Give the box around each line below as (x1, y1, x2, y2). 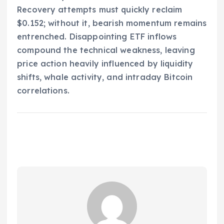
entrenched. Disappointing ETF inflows (17, 31, 177, 42)
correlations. (17, 85, 69, 96)
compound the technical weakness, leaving (17, 45, 195, 55)
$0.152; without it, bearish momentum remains (17, 18, 207, 28)
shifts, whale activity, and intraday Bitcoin (17, 72, 193, 82)
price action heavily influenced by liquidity (17, 58, 193, 69)
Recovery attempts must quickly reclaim (17, 4, 182, 15)
